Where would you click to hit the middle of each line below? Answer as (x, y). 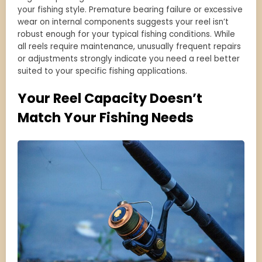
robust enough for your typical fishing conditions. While (126, 35)
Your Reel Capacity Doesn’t (110, 98)
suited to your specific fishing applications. (102, 71)
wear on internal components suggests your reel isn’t (123, 22)
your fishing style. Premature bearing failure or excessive (130, 10)
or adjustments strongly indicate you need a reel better (129, 59)
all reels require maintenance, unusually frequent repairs (129, 47)
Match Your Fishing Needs (106, 117)
